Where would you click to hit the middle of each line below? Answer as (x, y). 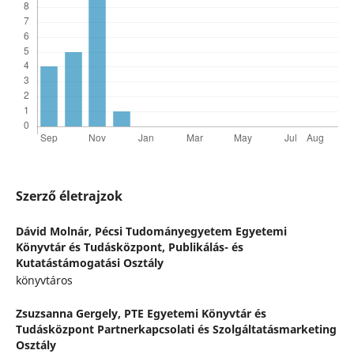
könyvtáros (44, 281)
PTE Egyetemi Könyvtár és (195, 314)
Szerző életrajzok (69, 196)
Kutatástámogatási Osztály (89, 263)
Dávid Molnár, (55, 232)
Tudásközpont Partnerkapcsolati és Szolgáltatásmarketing (176, 330)
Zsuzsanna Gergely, (70, 314)
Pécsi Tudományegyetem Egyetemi (190, 232)
